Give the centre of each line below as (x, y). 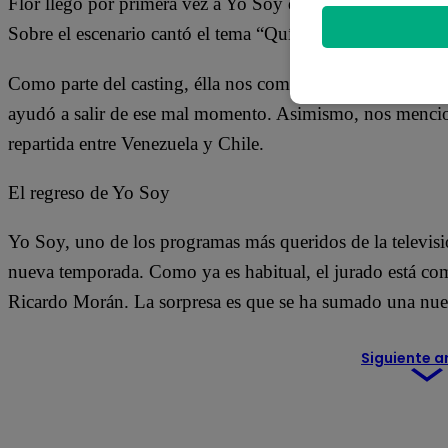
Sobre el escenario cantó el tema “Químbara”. (180, 33)
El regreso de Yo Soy (89, 192)
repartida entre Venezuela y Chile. (136, 143)
